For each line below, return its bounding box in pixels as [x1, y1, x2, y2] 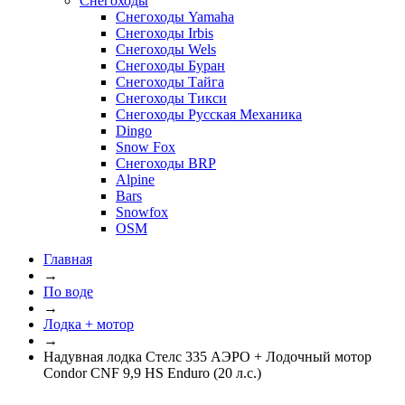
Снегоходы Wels [116, 41, 216, 57]
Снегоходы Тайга [116, 73, 224, 89]
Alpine [116, 171, 155, 187]
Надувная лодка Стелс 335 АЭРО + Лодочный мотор [43, 348, 372, 364]
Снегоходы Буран [116, 57, 225, 73]
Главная [43, 250, 92, 267]
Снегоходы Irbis [116, 24, 213, 41]
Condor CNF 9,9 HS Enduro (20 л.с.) [43, 364, 261, 381]
